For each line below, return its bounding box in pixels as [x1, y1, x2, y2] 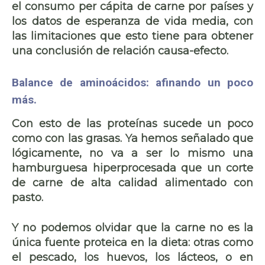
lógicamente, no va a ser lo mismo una [12, 146, 253, 160]
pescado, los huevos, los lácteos [29, 250, 215, 264]
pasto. [12, 190, 43, 204]
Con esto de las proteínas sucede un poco [12, 117, 253, 130]
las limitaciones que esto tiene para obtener [12, 29, 253, 43]
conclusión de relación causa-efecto [35, 44, 227, 57]
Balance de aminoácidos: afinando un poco [12, 75, 253, 89]
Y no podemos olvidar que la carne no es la [12, 221, 253, 234]
